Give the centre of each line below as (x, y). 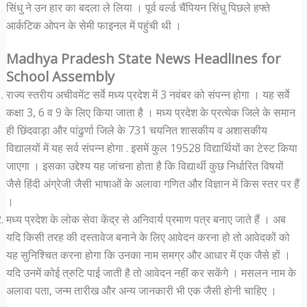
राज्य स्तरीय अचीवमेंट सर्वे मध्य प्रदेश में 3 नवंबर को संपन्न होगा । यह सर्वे (148, 94)
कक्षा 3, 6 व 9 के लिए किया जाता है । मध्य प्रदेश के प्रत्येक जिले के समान (150, 112)
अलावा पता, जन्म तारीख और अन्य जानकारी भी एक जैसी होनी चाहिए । (141, 290)
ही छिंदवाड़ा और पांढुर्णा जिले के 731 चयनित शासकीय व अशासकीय (136, 130)
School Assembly (60, 76)
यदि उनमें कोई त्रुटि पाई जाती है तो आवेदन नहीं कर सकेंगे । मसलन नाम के (151, 272)
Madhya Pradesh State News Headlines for (143, 58)
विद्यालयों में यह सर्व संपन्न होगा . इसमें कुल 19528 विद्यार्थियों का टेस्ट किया (151, 148)
